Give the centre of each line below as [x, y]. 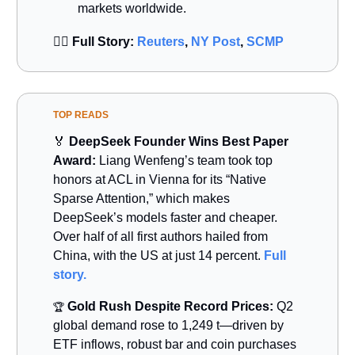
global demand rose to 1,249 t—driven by [168, 325]
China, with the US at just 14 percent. [158, 255]
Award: [74, 160]
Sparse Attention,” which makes [141, 198]
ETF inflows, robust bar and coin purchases [175, 344]
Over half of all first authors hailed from [160, 236]
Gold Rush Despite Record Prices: [170, 306]
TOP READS [81, 115]
